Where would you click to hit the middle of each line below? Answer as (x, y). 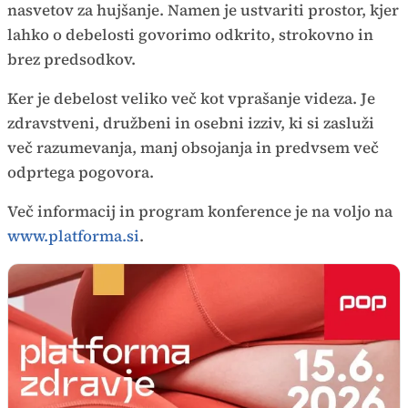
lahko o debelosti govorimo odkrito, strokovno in (190, 35)
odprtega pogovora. (81, 173)
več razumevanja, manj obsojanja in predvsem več (193, 148)
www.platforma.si (73, 236)
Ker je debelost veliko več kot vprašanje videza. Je (191, 99)
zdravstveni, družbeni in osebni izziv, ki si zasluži (191, 123)
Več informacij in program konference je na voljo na (200, 212)
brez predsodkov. (71, 60)
